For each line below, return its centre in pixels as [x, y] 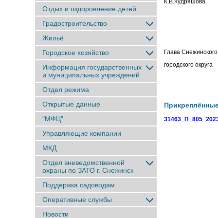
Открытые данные [71, 104]
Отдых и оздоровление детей [89, 9]
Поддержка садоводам [79, 185]
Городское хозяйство [76, 53]
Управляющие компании [82, 133]
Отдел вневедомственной [83, 163]
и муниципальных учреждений [91, 75]
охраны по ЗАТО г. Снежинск [88, 170]
